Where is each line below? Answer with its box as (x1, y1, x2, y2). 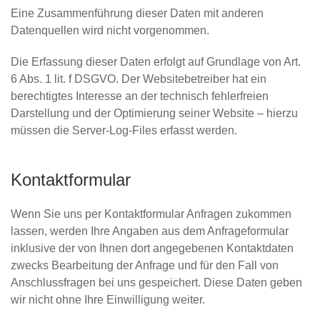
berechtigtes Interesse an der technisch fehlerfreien (11, 90, 269, 102)
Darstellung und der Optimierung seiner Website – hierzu (11, 107, 298, 119)
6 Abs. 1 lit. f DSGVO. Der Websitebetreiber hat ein (11, 73, 266, 85)
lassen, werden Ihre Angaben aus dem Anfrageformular (11, 225, 289, 237)
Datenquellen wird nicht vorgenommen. (11, 24, 209, 36)
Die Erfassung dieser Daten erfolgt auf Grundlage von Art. (11, 56, 301, 68)
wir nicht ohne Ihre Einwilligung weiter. (11, 294, 205, 306)
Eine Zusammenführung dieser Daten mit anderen (11, 7, 264, 19)
